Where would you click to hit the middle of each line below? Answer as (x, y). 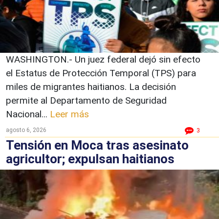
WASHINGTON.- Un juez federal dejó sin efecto (103, 59)
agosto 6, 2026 (26, 130)
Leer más (69, 114)
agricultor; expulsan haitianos (90, 159)
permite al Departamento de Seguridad (86, 100)
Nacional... (28, 114)
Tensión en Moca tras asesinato (97, 145)
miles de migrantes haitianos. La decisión (91, 87)
